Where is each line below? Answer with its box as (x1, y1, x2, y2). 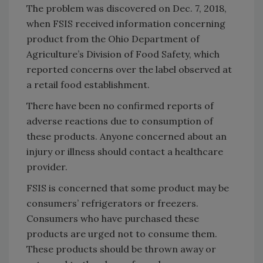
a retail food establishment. (26, 78, 150, 90)
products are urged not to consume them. (26, 227, 217, 240)
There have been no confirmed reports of (26, 99, 214, 112)
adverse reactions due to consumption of (26, 114, 213, 127)
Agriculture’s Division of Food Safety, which (26, 48, 220, 60)
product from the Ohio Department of (26, 32, 200, 45)
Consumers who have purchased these (26, 212, 199, 224)
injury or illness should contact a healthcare (26, 145, 223, 157)
